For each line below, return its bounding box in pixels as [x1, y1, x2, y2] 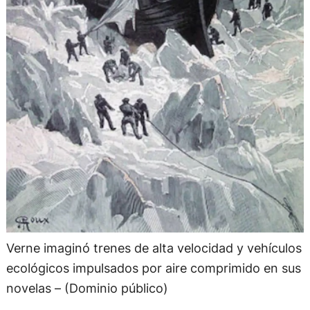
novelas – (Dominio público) [6, 280, 168, 295]
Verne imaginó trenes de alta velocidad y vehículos [6, 239, 302, 255]
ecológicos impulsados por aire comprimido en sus [6, 259, 301, 275]
